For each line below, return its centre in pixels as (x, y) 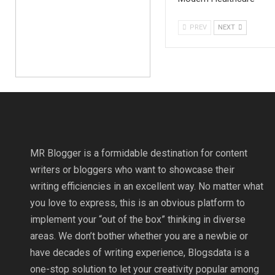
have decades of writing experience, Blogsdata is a (139, 253)
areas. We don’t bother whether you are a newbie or (139, 236)
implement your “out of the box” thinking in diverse (137, 220)
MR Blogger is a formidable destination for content (138, 153)
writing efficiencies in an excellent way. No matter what (146, 187)
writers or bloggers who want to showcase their (132, 170)
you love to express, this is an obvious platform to (137, 203)
